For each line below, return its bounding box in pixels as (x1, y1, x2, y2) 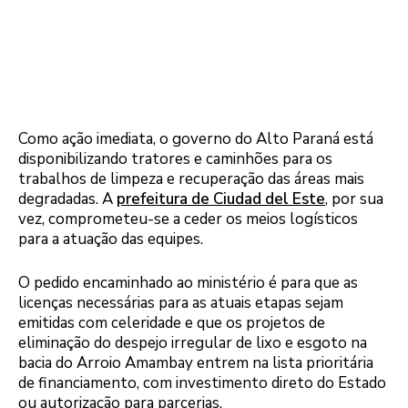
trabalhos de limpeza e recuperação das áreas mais (18, 168, 364, 190)
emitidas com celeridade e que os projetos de (18, 311, 325, 333)
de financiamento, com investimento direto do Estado (18, 372, 386, 393)
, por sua (325, 189, 383, 210)
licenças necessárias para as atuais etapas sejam (18, 291, 343, 313)
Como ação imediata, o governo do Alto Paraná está (18, 128, 373, 150)
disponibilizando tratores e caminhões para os (18, 148, 332, 170)
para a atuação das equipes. (18, 229, 203, 250)
